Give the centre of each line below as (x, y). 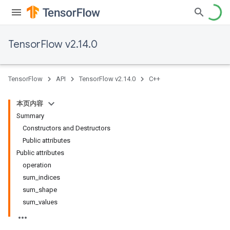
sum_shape (40, 190)
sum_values (40, 202)
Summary (30, 116)
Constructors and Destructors (66, 128)
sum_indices (41, 177)
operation (37, 165)
